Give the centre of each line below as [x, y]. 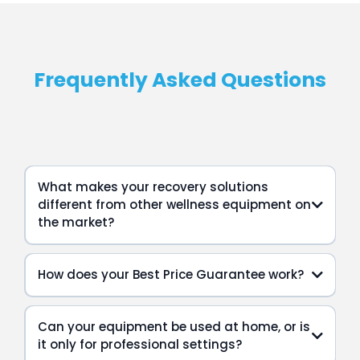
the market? [76, 223]
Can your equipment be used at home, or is [174, 327]
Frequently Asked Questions [180, 80]
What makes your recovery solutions [153, 187]
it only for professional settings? [139, 345]
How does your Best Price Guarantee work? [170, 275]
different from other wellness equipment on [174, 205]
